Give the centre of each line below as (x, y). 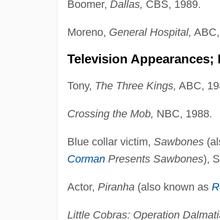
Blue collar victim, (110, 141)
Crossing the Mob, (110, 113)
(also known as (173, 187)
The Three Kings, (135, 85)
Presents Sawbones (154, 159)
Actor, (82, 187)
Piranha (116, 187)
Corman (86, 159)
